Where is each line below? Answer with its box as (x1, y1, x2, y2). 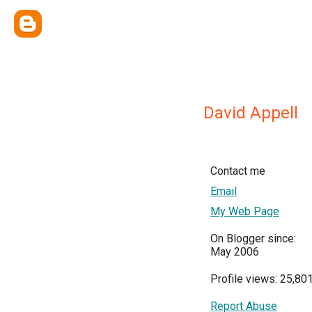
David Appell (203, 103, 298, 123)
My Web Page (210, 205, 279, 218)
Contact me (210, 164, 265, 178)
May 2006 (210, 245, 259, 258)
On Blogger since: (210, 232, 296, 245)
